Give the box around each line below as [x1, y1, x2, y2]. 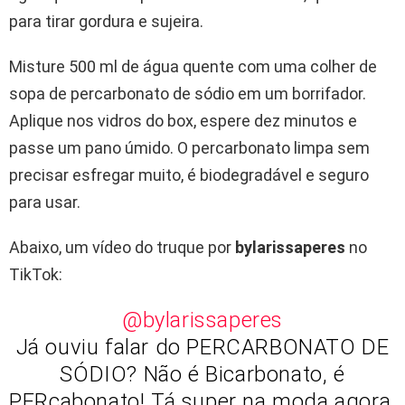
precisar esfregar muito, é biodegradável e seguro [9, 165, 369, 185]
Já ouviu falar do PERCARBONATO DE [15, 334, 390, 361]
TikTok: [9, 265, 62, 285]
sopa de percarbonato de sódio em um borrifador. [9, 84, 366, 104]
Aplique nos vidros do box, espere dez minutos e [9, 111, 357, 131]
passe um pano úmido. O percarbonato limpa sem [9, 138, 370, 158]
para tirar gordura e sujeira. [9, 12, 203, 32]
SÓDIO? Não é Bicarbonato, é [60, 362, 345, 388]
